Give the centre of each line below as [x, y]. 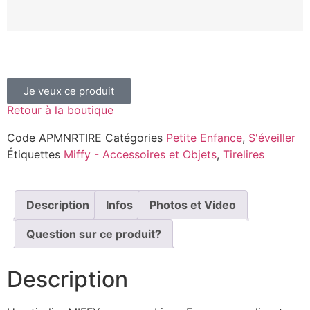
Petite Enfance [204, 137]
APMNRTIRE [72, 137]
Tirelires [244, 154]
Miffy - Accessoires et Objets [140, 154]
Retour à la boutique [60, 110]
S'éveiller [272, 137]
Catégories [134, 137]
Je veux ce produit [69, 91]
